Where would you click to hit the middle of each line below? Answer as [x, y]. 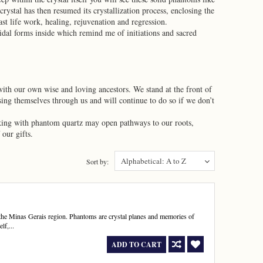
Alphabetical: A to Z [154, 161]
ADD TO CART [136, 245]
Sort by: [97, 161]
